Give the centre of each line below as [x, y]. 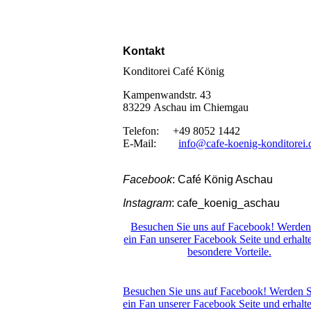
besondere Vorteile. [229, 251]
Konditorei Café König [174, 71]
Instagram [147, 203]
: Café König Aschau [222, 179]
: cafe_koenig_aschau [226, 203]
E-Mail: [151, 143]
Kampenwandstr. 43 [167, 94]
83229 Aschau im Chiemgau [186, 107]
